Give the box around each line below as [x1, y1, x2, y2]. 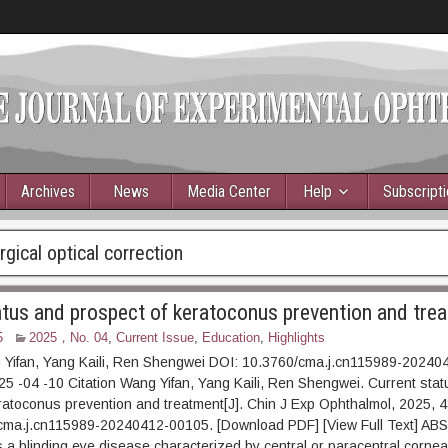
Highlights [267, 330, 325, 345]
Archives [21, 182, 75, 201]
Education [201, 330, 260, 345]
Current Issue [115, 330, 194, 345]
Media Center [187, 182, 271, 201]
